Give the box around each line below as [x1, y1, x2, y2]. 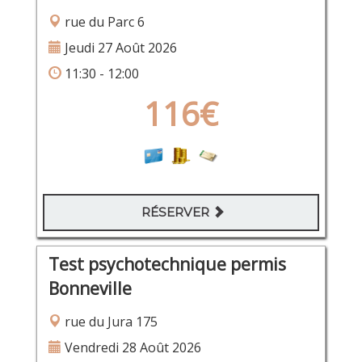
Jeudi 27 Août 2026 [61, 38, 177, 57]
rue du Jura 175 [61, 312, 158, 330]
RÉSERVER [141, 204, 213, 220]
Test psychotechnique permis [48, 252, 286, 276]
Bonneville [48, 276, 132, 300]
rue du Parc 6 [61, 12, 145, 31]
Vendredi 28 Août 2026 [61, 338, 201, 356]
